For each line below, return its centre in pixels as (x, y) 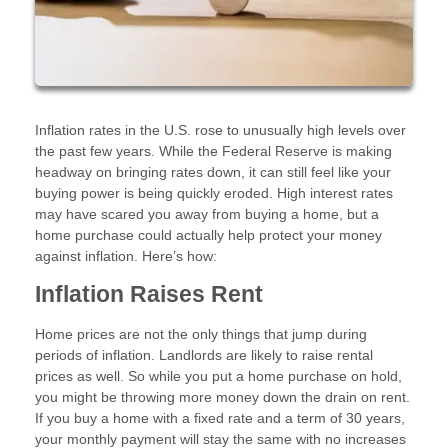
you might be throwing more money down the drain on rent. (222, 397)
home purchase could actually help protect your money (208, 234)
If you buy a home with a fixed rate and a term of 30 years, (220, 418)
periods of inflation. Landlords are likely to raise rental (204, 355)
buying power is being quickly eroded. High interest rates (214, 192)
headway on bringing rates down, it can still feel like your (213, 171)
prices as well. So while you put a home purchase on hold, (218, 376)
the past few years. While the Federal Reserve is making (213, 150)
